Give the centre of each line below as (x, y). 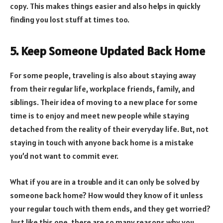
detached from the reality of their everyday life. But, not (109, 129)
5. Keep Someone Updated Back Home (108, 51)
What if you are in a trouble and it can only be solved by (105, 181)
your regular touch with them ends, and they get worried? (110, 208)
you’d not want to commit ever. (64, 156)
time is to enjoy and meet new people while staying (100, 116)
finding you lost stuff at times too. (70, 19)
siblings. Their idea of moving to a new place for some (104, 102)
